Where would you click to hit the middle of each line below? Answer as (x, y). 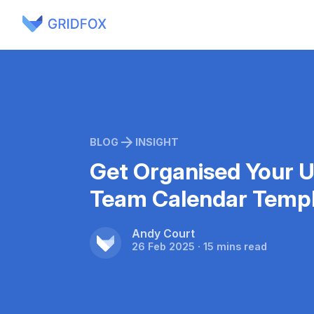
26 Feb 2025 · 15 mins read (199, 247)
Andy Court (163, 234)
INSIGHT (157, 142)
